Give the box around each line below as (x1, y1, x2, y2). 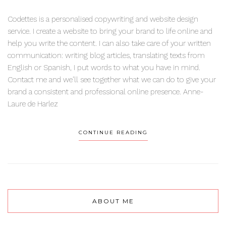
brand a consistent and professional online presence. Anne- (8, 87, 204, 97)
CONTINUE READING (78, 129, 148, 136)
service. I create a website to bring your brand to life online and (8, 27, 212, 36)
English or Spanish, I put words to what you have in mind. (8, 63, 200, 73)
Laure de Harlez (8, 99, 58, 109)
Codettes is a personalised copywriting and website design (8, 15, 198, 24)
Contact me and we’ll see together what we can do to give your (8, 75, 216, 85)
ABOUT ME (92, 197, 134, 205)
